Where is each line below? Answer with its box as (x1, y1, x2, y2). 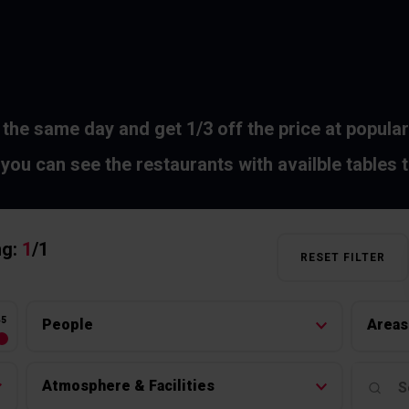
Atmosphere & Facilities (41, 376, 215, 394)
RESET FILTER (299, 250, 385, 264)
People (41, 315, 93, 333)
